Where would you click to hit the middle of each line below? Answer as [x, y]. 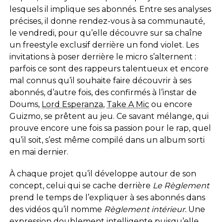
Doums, [25, 104]
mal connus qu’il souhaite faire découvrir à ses [100, 80]
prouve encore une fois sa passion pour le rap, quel [110, 128]
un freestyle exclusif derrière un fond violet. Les [104, 45]
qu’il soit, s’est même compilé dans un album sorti [107, 140]
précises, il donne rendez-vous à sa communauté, [107, 21]
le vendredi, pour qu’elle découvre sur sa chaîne [106, 33]
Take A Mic [128, 104]
